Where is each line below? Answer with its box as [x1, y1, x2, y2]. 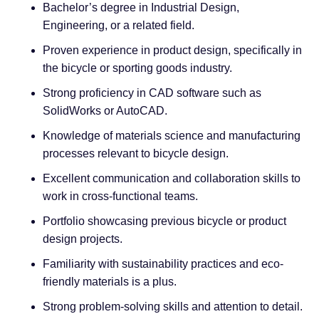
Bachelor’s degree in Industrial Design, [43, 1, 239, 14]
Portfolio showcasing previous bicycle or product [43, 215, 286, 228]
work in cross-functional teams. [43, 190, 198, 203]
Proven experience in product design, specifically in [43, 44, 302, 57]
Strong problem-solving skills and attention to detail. [43, 300, 303, 313]
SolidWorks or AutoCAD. [43, 105, 167, 117]
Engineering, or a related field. [43, 19, 194, 32]
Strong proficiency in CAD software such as [43, 87, 261, 100]
